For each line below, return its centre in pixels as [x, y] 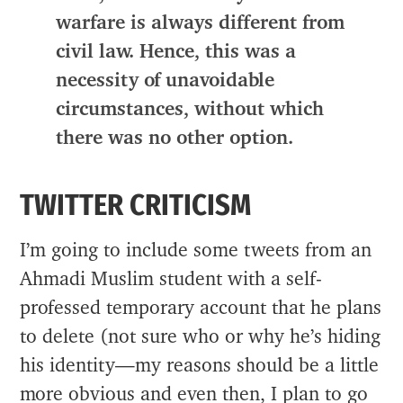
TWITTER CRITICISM [136, 205]
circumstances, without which [190, 109]
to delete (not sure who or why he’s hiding [201, 336]
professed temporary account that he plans [201, 308]
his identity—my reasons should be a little [200, 365]
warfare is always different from [201, 22]
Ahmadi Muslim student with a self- [171, 279]
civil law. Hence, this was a [176, 51]
